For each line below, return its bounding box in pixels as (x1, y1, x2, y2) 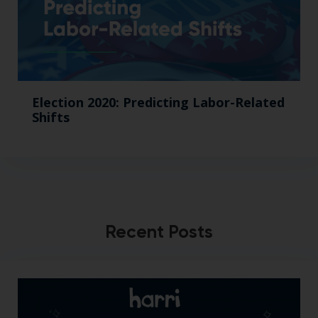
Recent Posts (105, 220, 213, 243)
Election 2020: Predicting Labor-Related (32, 93, 285, 111)
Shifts (32, 108, 70, 126)
